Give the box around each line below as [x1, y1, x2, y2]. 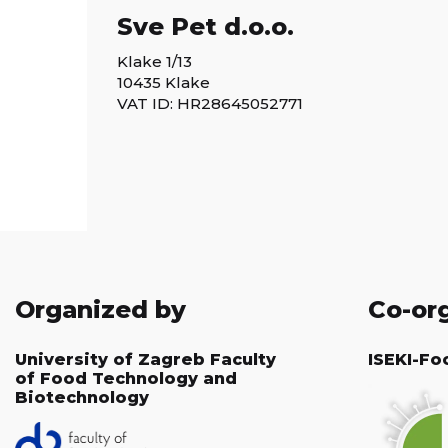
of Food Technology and [15, 369, 237, 389]
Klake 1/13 [117, 51, 192, 71]
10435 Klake [117, 72, 210, 92]
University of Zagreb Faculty [15, 350, 276, 370]
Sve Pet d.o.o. [117, 11, 294, 41]
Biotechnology [15, 388, 149, 408]
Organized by [15, 294, 186, 324]
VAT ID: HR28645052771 [117, 93, 303, 113]
